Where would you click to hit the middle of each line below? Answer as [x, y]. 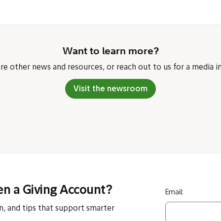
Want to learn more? [110, 51]
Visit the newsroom [110, 89]
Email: [174, 193]
